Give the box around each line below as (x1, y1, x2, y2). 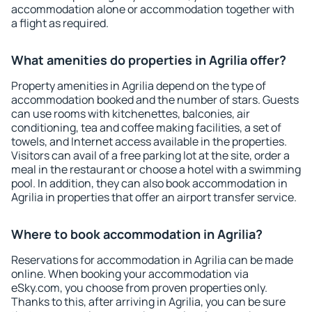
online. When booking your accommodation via (11, 266, 249, 281)
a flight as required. (11, 15, 109, 31)
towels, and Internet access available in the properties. (11, 134, 287, 149)
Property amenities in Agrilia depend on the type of (11, 78, 266, 93)
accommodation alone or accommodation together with (11, 1, 295, 17)
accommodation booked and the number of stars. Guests (11, 92, 299, 107)
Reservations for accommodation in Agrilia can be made (11, 252, 293, 267)
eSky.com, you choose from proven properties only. (11, 280, 267, 295)
